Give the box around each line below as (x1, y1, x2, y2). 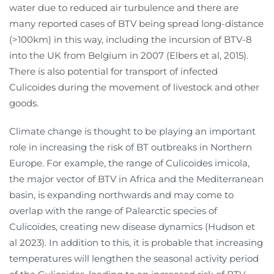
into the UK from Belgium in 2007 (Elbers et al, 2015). (9, 50, 248, 62)
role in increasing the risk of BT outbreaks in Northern (9, 141, 252, 154)
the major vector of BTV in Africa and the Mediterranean (9, 173, 264, 185)
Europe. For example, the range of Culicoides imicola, (9, 157, 250, 169)
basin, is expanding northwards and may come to (9, 189, 234, 201)
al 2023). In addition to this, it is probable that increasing (9, 237, 263, 249)
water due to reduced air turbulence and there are (9, 2, 239, 14)
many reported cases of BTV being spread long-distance (9, 18, 264, 30)
